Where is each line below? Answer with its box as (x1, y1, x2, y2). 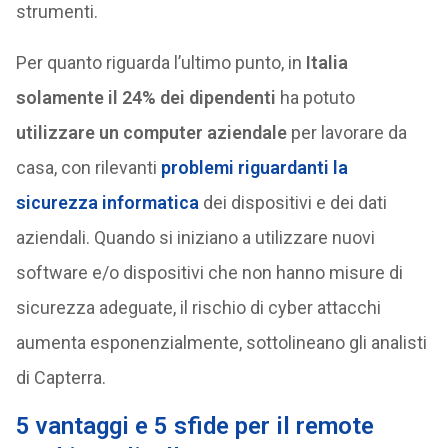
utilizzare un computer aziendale (15, 121, 287, 143)
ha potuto (275, 86, 355, 108)
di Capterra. (15, 366, 106, 388)
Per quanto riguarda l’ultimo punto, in (15, 51, 306, 73)
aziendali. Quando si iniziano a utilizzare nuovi (15, 226, 375, 248)
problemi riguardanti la (160, 156, 348, 178)
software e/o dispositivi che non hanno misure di (15, 261, 403, 283)
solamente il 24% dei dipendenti (15, 86, 276, 108)
